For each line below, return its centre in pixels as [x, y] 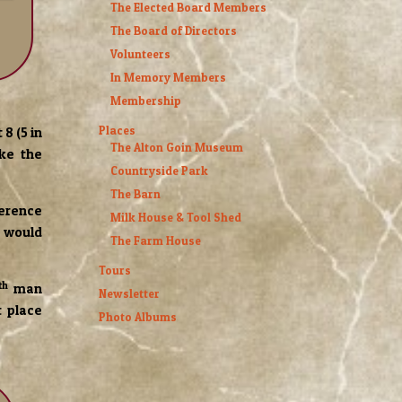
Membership [146, 101]
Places [118, 131]
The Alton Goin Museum [177, 148]
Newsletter [130, 294]
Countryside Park [160, 171]
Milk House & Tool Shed [176, 218]
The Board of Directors [174, 31]
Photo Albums [138, 317]
